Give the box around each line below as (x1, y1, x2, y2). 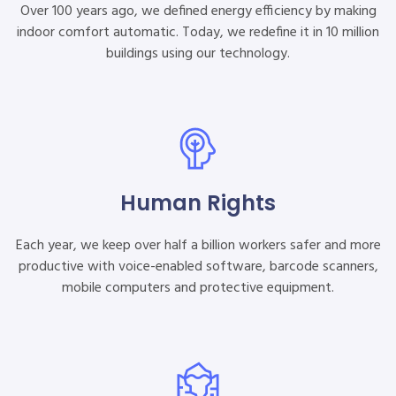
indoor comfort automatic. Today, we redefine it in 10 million (17, 21, 379, 44)
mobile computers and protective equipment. (62, 277, 334, 300)
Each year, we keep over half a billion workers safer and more (15, 234, 381, 257)
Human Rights (120, 188, 276, 217)
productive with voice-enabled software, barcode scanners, (18, 255, 378, 278)
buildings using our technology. (106, 42, 290, 65)
